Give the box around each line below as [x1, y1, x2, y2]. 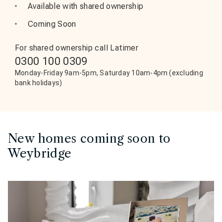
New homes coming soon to [8, 131, 171, 146]
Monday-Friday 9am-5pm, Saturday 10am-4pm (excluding [15, 69, 203, 77]
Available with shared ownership [28, 1, 144, 11]
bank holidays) [15, 79, 62, 87]
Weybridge [8, 146, 72, 161]
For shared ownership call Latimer [15, 43, 139, 53]
